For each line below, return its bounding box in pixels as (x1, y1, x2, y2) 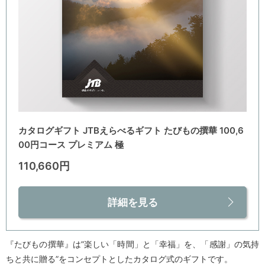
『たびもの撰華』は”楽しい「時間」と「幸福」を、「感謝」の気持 (6, 239, 259, 250)
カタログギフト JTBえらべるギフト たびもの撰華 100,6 (18, 125, 244, 137)
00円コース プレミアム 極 (18, 139, 124, 151)
